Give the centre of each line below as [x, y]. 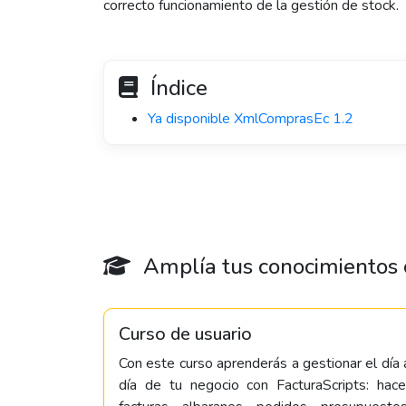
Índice [176, 88]
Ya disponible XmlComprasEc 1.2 [251, 119]
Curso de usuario [185, 334]
